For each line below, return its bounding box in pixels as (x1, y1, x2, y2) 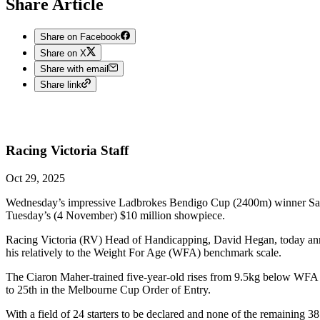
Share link (40, 79, 81, 91)
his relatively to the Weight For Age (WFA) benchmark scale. (6, 246, 281, 259)
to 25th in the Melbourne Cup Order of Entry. (6, 283, 211, 296)
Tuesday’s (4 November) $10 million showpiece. (6, 209, 225, 221)
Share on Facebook (40, 31, 121, 43)
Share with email (40, 64, 109, 75)
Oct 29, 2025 (6, 171, 65, 184)
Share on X (40, 47, 86, 59)
